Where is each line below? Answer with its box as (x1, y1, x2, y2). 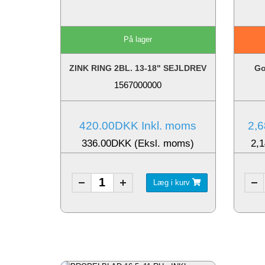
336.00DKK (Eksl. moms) (82, 137, 195, 149)
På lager (124, 35, 153, 44)
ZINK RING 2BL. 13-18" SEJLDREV (69, 63, 207, 73)
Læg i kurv (153, 177, 192, 187)
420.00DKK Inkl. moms (79, 119, 197, 132)
